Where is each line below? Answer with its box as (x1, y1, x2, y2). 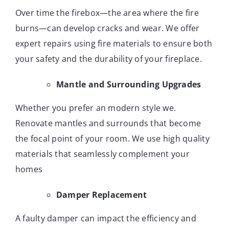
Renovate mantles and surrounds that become (15, 118, 201, 129)
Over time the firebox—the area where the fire (15, 7, 199, 19)
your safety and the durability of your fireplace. (15, 53, 202, 65)
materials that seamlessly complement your (15, 148, 190, 160)
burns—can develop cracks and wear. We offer (15, 22, 200, 34)
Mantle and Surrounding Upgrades (56, 79, 201, 90)
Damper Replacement (56, 189, 147, 201)
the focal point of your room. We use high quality (15, 133, 210, 145)
